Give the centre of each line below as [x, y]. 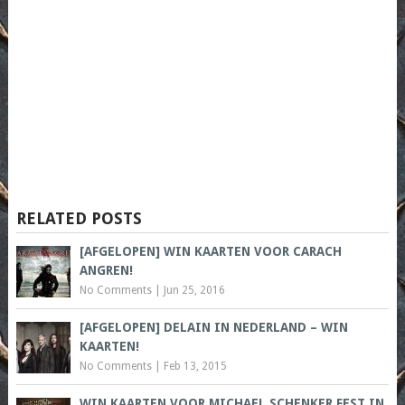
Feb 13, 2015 [195, 366]
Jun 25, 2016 [194, 290]
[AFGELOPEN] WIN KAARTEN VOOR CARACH [210, 251]
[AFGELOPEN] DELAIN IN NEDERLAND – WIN [213, 327]
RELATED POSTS [79, 218]
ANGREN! [106, 270]
